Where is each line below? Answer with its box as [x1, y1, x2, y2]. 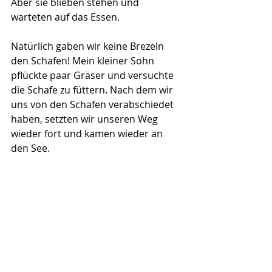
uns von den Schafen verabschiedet [11, 97, 176, 111]
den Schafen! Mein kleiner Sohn [11, 53, 157, 67]
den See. [11, 141, 50, 155]
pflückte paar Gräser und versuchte [11, 68, 176, 82]
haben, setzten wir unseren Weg [11, 112, 160, 126]
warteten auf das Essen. [11, 10, 120, 24]
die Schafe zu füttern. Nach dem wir [11, 83, 175, 97]
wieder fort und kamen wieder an [11, 126, 165, 140]
